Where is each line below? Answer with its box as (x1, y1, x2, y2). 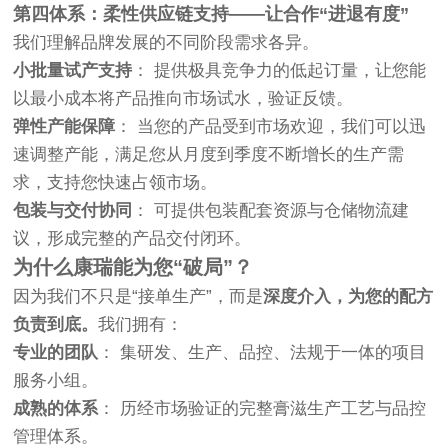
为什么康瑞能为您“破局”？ (13, 256, 254, 279)
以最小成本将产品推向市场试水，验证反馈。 (13, 89, 354, 109)
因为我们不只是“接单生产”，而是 (13, 287, 264, 307)
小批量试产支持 (13, 61, 133, 81)
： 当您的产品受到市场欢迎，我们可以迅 (115, 117, 427, 137)
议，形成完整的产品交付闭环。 (13, 229, 252, 249)
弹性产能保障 (13, 117, 116, 137)
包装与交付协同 (13, 201, 133, 221)
